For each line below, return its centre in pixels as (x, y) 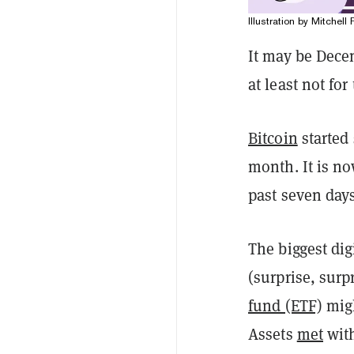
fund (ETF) (285, 305)
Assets (273, 334)
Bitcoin (273, 138)
